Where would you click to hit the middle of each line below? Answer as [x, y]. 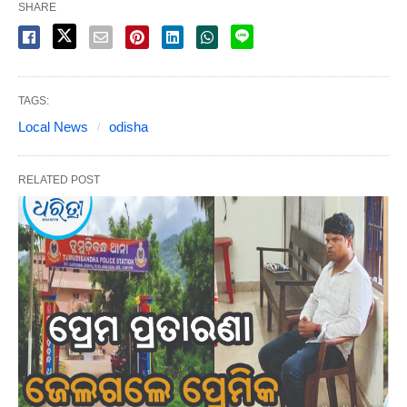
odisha [129, 127]
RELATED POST [59, 180]
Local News [53, 127]
